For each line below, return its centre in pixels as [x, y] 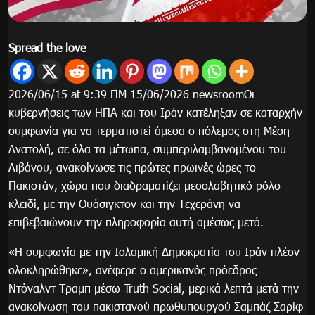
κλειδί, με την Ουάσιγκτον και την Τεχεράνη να [124, 204]
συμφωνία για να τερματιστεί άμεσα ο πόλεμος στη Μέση [149, 131]
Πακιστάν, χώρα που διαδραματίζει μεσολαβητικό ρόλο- [147, 186]
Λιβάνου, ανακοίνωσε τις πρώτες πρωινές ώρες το [132, 167]
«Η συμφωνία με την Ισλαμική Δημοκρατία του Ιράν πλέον [154, 252]
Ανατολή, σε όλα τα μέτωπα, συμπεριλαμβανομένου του [147, 149]
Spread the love [47, 48]
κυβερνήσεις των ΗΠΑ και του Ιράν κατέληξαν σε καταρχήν [155, 112]
